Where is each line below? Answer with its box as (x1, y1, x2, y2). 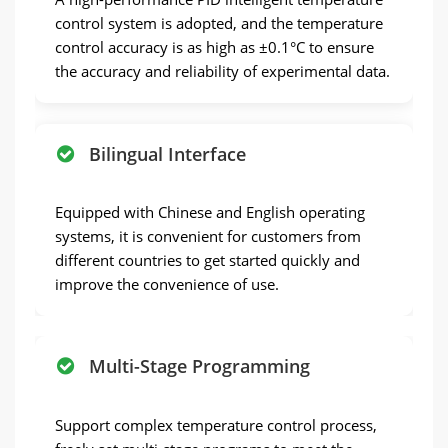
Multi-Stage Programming (89, 354, 310, 378)
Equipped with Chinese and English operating (55, 202, 365, 222)
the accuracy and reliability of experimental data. (55, 60, 390, 81)
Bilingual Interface (89, 141, 246, 166)
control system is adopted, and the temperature (55, 12, 383, 33)
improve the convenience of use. (55, 274, 279, 294)
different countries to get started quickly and (55, 250, 360, 270)
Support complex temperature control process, (55, 414, 377, 435)
